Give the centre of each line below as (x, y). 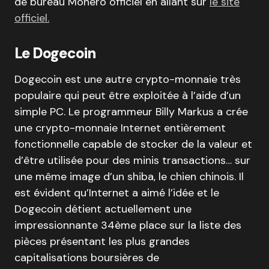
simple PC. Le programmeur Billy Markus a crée (131, 112)
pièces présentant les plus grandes (102, 241)
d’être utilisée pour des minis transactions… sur (132, 160)
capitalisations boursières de (87, 258)
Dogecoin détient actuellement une (103, 209)
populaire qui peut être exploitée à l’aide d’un (128, 95)
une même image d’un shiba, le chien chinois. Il (129, 177)
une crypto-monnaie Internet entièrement (120, 128)
